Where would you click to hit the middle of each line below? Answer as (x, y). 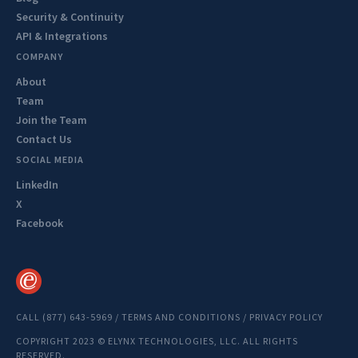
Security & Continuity (70, 17)
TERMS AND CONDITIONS (181, 317)
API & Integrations (62, 36)
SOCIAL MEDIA (50, 159)
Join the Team (52, 120)
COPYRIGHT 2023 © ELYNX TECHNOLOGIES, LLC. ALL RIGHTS (157, 341)
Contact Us (44, 139)
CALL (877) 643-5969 (64, 317)
